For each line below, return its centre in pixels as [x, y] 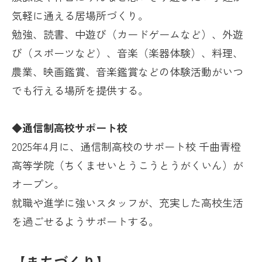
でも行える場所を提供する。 [80, 90]
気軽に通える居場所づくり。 [80, 15]
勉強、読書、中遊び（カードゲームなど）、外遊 [127, 34]
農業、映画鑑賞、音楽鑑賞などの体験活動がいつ [127, 72]
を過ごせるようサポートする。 [85, 221]
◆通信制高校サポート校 [70, 128]
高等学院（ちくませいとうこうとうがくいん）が [127, 165]
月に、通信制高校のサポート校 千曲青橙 [145, 146]
